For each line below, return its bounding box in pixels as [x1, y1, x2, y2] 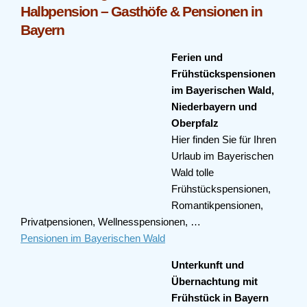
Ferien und [171, 51, 223, 63]
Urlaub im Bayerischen [171, 150, 273, 162]
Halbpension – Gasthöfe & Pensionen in [21, 3, 262, 19]
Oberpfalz [171, 117, 219, 129]
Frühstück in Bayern [171, 292, 269, 304]
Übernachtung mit [171, 275, 258, 287]
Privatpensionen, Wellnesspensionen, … [21, 216, 201, 228]
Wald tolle [171, 167, 214, 178]
